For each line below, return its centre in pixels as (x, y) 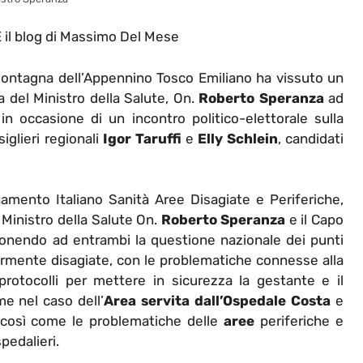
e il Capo (315, 220)
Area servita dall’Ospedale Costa (218, 301)
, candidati (311, 138)
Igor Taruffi (142, 138)
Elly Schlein (237, 138)
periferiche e (299, 321)
